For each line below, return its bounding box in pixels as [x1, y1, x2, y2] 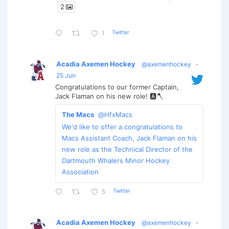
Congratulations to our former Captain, [55, 83, 179, 91]
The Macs [62, 110, 94, 119]
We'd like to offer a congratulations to [62, 123, 182, 131]
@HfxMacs [98, 110, 132, 119]
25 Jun [56, 72, 76, 80]
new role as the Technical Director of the [62, 145, 193, 154]
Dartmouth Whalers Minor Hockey [62, 156, 170, 165]
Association [62, 168, 99, 176]
